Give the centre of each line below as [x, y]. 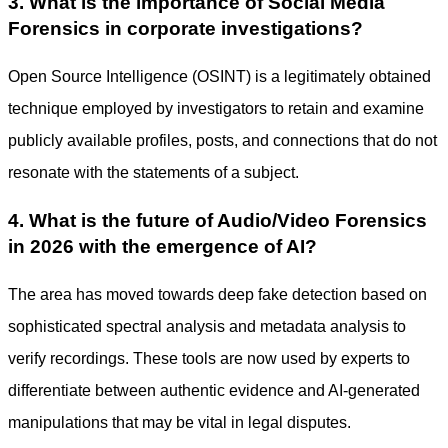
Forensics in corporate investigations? [185, 28]
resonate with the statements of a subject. [155, 172]
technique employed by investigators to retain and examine [216, 108]
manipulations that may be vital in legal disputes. [179, 422]
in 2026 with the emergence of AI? [165, 246]
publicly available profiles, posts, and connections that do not [222, 140]
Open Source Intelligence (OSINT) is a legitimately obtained [219, 76]
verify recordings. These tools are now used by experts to [209, 358]
